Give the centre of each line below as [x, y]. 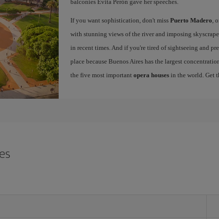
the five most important [102, 75]
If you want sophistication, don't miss [120, 20]
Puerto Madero [191, 20]
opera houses [151, 75]
